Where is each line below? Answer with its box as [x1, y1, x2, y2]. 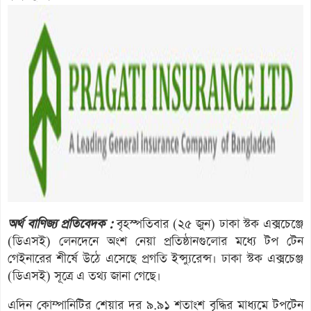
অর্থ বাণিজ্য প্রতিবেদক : [8, 215, 113, 233]
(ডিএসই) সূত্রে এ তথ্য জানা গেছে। [8, 267, 161, 285]
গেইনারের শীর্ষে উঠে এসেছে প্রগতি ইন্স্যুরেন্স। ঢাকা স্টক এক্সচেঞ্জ [8, 250, 303, 267]
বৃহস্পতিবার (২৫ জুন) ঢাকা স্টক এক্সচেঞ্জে [112, 215, 304, 233]
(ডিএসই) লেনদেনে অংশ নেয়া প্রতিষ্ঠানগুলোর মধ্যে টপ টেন [8, 233, 303, 250]
